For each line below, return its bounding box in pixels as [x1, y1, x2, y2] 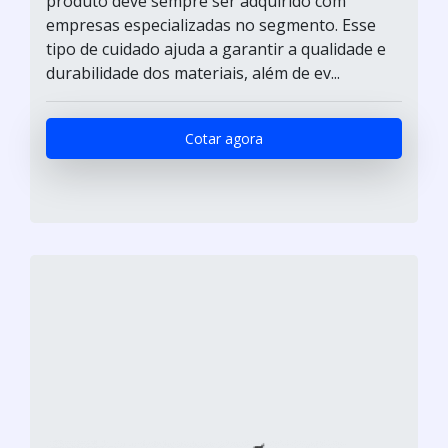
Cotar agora [185, 129, 263, 148]
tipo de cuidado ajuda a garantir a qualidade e [46, 38, 386, 60]
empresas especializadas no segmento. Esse [46, 14, 376, 36]
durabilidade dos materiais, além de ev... [46, 62, 340, 84]
